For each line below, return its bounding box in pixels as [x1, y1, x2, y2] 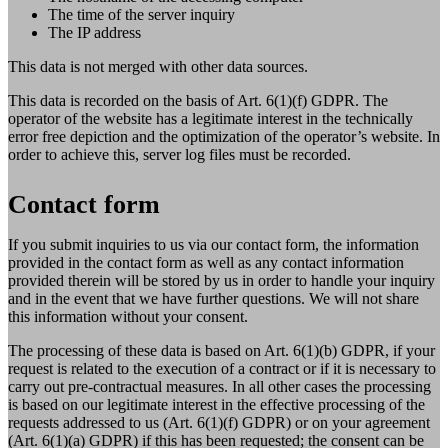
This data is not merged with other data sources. [8, 57, 308, 75]
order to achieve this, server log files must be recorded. [8, 145, 351, 163]
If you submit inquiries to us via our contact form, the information [8, 235, 419, 253]
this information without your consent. [8, 307, 248, 325]
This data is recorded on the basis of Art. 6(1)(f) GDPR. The [8, 91, 388, 109]
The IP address [48, 23, 141, 41]
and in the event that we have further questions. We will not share [8, 289, 419, 307]
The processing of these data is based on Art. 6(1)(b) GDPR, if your [8, 341, 435, 359]
